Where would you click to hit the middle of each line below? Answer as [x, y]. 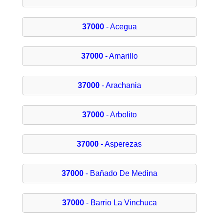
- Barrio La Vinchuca [120, 203]
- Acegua [120, 27]
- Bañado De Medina [120, 174]
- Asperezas [120, 144]
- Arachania [120, 86]
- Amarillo [120, 56]
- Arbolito [120, 115]
